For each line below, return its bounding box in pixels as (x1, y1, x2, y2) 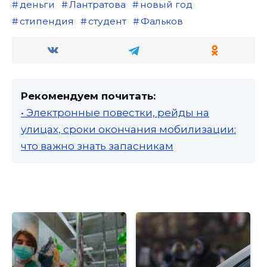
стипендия (19, 15, 74, 27)
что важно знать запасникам (21, 139, 173, 152)
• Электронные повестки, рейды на (21, 106, 209, 119)
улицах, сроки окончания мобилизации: (21, 123, 236, 135)
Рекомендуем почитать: (21, 89, 156, 102)
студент (88, 15, 126, 27)
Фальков (140, 15, 183, 27)
